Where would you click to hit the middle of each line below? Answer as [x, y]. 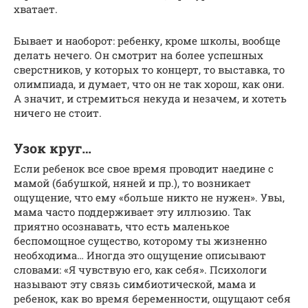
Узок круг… [53, 148]
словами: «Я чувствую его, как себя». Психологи [140, 270]
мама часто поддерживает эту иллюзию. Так [132, 212]
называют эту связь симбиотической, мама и [135, 284]
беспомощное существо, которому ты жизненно [140, 241]
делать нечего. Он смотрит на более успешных [139, 55]
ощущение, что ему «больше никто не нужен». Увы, [149, 198]
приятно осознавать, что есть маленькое [122, 227]
